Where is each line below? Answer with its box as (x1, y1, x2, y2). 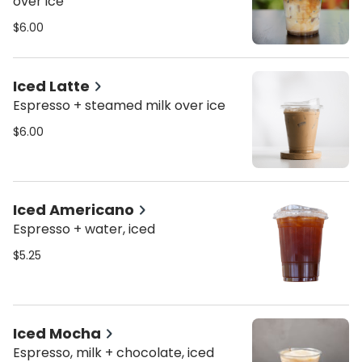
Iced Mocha (13, 323, 101, 343)
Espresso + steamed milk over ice (13, 96, 225, 115)
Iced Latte (13, 76, 90, 96)
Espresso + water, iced (13, 220, 155, 238)
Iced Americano (13, 200, 134, 220)
